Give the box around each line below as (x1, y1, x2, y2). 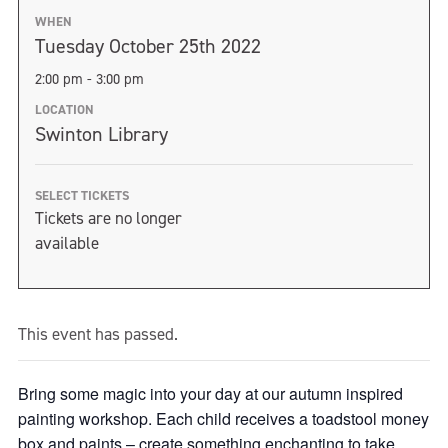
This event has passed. (18, 323, 178, 345)
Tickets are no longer (35, 207, 182, 229)
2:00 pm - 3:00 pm (35, 69, 144, 89)
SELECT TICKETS (35, 187, 129, 204)
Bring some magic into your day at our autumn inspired (18, 382, 403, 405)
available (35, 232, 99, 254)
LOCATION (35, 101, 94, 118)
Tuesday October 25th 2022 (35, 33, 261, 59)
